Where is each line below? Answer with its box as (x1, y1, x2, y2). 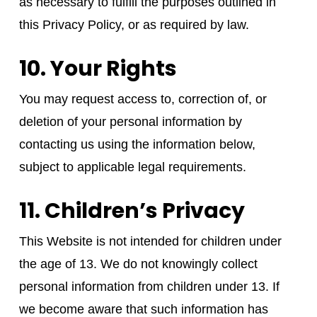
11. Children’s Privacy (18, 195, 245, 226)
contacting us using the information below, (18, 137, 255, 151)
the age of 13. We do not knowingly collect (18, 256, 258, 271)
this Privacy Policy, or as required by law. (18, 17, 249, 32)
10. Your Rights (18, 53, 177, 83)
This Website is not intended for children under (18, 234, 282, 248)
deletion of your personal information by (18, 114, 242, 129)
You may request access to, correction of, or (18, 91, 267, 106)
